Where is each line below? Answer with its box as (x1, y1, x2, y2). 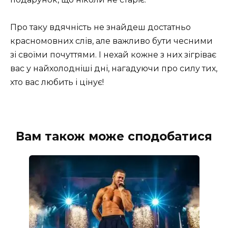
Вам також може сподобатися (16, 129, 212, 144)
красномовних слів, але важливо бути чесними (10, 36, 213, 46)
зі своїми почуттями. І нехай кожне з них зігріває (10, 49, 216, 60)
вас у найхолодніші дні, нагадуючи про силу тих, (10, 63, 217, 73)
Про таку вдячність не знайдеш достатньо (10, 22, 191, 32)
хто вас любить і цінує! (10, 77, 104, 87)
